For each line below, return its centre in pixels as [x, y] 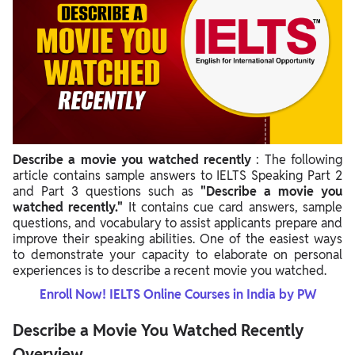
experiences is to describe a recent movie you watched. [170, 271]
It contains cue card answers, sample [235, 207]
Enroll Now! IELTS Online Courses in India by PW [177, 294]
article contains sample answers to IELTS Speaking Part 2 [177, 176]
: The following [299, 160]
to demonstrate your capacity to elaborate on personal [177, 255]
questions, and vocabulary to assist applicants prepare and [177, 223]
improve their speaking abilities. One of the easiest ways [177, 239]
